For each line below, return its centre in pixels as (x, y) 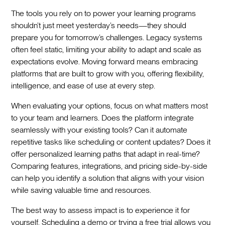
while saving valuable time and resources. (81, 190)
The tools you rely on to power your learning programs (104, 13)
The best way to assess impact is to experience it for (101, 210)
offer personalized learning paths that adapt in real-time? (106, 154)
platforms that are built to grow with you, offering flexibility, (108, 73)
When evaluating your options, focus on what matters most (110, 105)
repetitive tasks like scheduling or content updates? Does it (111, 142)
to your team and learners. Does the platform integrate (103, 118)
